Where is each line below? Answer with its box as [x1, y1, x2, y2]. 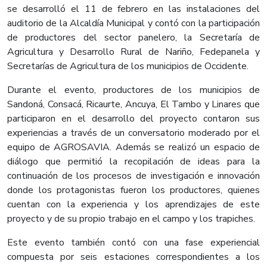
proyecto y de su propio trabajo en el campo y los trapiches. [7, 212, 255, 226]
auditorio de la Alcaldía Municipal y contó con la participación [7, 17, 260, 30]
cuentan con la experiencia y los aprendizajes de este [7, 198, 260, 212]
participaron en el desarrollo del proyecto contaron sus [7, 112, 260, 126]
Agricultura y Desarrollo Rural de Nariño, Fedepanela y [7, 45, 260, 59]
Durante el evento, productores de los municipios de [7, 83, 260, 97]
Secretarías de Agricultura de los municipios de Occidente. [7, 60, 249, 73]
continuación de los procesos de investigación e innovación [7, 169, 260, 183]
